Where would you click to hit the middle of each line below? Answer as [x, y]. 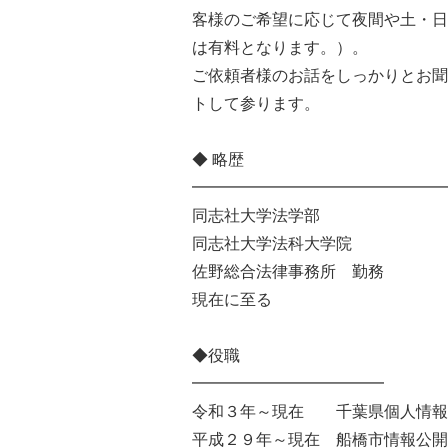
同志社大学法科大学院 [272, 243]
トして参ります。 [256, 103]
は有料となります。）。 [280, 47]
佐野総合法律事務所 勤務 [288, 271]
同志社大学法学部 [256, 215]
